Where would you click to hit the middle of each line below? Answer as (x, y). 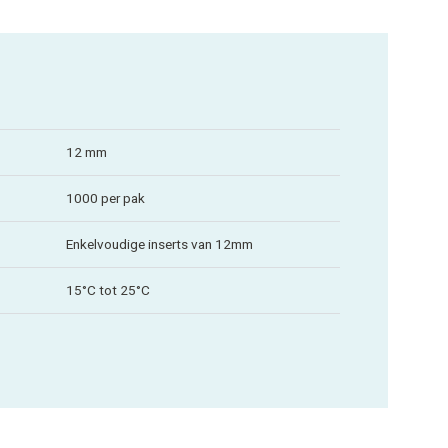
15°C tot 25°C (108, 289)
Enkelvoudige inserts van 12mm (159, 243)
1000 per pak (105, 197)
